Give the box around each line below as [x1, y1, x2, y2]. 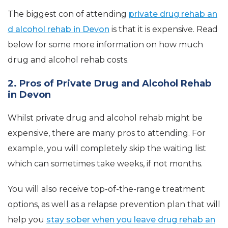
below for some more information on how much [8, 40, 203, 50]
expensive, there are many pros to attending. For [8, 128, 206, 138]
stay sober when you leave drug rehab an [46, 215, 215, 225]
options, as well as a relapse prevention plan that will [8, 199, 220, 210]
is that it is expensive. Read [109, 24, 218, 35]
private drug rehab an [129, 9, 217, 19]
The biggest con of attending [8, 9, 129, 19]
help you [8, 215, 46, 225]
